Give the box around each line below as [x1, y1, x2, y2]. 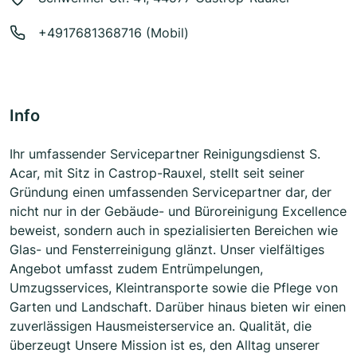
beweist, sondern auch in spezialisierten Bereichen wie [10, 222, 338, 239]
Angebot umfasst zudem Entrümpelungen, [10, 261, 263, 277]
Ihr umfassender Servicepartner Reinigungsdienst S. [10, 146, 320, 163]
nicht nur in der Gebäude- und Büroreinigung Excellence [10, 203, 347, 220]
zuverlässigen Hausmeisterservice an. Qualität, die [10, 318, 312, 335]
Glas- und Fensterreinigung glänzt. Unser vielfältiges [10, 241, 324, 258]
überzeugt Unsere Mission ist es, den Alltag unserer [10, 337, 320, 354]
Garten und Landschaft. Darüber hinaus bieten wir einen [10, 299, 346, 316]
